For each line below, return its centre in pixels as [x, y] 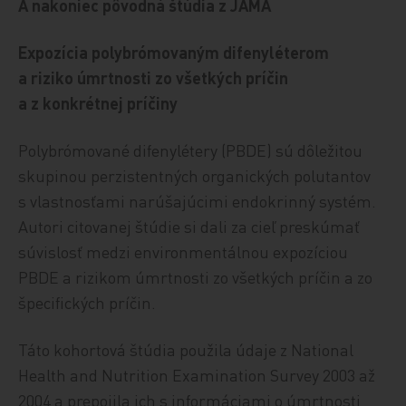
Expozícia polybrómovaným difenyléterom [174, 52]
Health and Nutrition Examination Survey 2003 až [197, 374]
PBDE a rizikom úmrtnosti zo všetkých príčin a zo [196, 276]
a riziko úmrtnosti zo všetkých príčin [154, 77]
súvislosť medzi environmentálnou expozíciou [184, 251]
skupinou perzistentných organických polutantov [195, 175]
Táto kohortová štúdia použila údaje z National [186, 349]
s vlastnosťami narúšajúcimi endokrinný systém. [198, 200]
